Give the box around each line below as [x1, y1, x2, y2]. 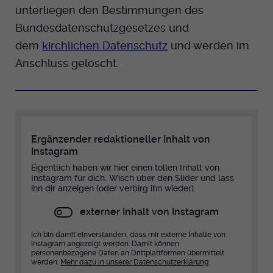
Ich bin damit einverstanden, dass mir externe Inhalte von [31, 230, 225, 239]
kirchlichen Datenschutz [42, 39, 168, 52]
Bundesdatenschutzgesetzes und [15, 21, 189, 35]
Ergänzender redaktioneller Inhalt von [31, 133, 210, 146]
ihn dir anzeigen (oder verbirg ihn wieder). [31, 183, 196, 194]
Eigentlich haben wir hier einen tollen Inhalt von [31, 163, 219, 173]
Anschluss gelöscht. [15, 57, 119, 70]
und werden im [168, 39, 249, 52]
